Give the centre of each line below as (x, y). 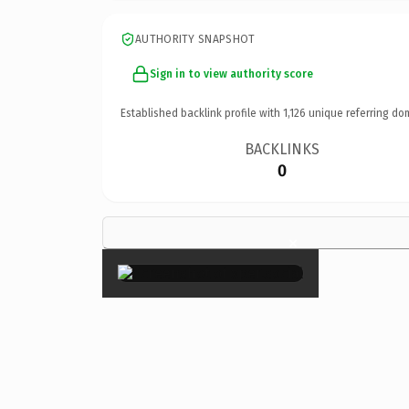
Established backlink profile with (202, 113)
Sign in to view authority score (231, 73)
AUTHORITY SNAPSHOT (195, 39)
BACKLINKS (283, 149)
